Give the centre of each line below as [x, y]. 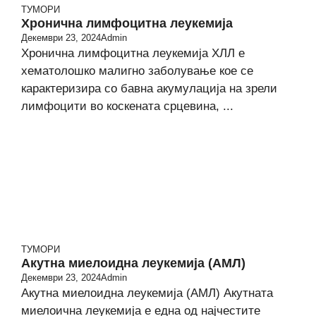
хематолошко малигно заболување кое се [137, 71]
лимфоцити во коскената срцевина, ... [127, 106]
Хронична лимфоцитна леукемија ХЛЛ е [133, 53]
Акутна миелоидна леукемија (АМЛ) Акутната [147, 293]
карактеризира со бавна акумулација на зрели [149, 89]
